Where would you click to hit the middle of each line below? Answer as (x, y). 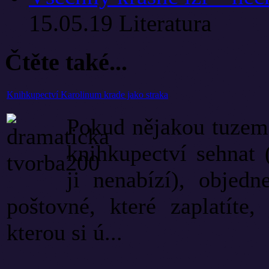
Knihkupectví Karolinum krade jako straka (87, 94)
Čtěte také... (66, 62)
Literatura (165, 23)
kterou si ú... (65, 232)
